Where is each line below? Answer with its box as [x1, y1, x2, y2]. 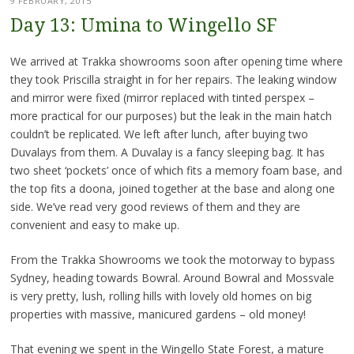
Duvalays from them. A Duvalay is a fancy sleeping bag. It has [9, 144, 325, 160]
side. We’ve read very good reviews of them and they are [9, 198, 300, 214]
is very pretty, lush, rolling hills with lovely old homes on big [9, 288, 311, 303]
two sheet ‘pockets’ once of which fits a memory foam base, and [9, 162, 342, 178]
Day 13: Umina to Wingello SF [9, 14, 277, 36]
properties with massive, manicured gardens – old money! [9, 306, 306, 322]
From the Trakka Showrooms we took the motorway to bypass [9, 251, 335, 267]
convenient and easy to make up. [9, 217, 179, 232]
